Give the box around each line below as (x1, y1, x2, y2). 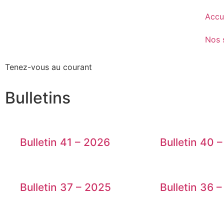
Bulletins (5, 88, 70, 108)
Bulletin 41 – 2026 (20, 136, 110, 149)
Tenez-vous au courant (5, 62, 92, 72)
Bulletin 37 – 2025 (20, 181, 111, 194)
